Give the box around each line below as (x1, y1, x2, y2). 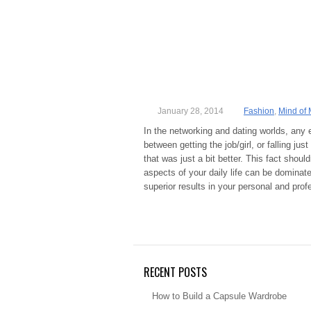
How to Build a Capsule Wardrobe (152, 291, 287, 301)
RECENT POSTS (144, 264, 207, 280)
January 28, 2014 (158, 106, 224, 116)
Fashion (244, 106, 274, 116)
